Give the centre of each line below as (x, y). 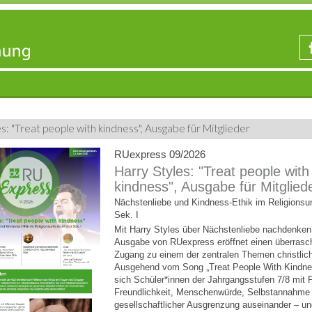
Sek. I (126, 215)
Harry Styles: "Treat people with (212, 171)
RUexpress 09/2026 (160, 155)
